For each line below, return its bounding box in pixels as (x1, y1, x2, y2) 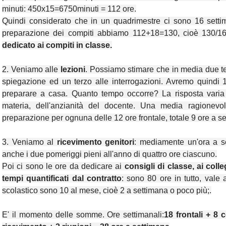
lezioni (58, 65, 85, 74)
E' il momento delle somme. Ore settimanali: (2, 210, 164, 219)
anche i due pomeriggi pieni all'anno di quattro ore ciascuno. (2, 150, 217, 159)
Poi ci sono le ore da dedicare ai (2, 162, 125, 171)
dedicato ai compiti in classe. (2, 41, 112, 50)
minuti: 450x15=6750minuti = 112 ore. (2, 5, 136, 14)
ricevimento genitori (56, 138, 135, 147)
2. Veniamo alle (2, 65, 59, 74)
